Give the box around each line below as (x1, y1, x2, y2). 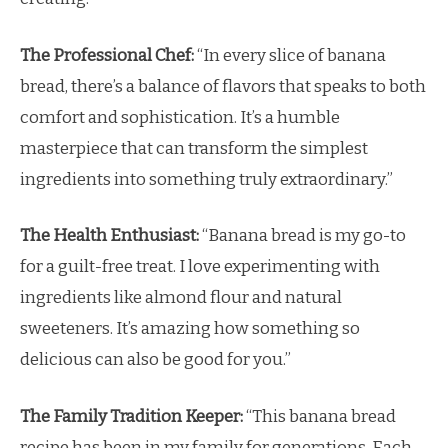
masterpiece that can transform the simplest (20, 137, 368, 159)
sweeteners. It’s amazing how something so (20, 318, 360, 339)
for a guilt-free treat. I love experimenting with (20, 256, 380, 277)
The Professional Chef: (20, 44, 194, 66)
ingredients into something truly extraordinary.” (20, 168, 393, 190)
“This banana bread (243, 405, 396, 427)
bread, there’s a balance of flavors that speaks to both (20, 75, 426, 97)
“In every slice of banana (194, 44, 386, 66)
